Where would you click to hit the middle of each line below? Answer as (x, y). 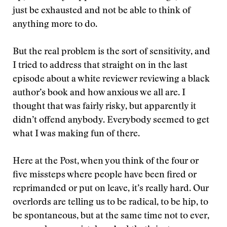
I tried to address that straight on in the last (100, 66)
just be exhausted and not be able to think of (102, 11)
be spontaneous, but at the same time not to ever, (111, 216)
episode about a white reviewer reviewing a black (111, 80)
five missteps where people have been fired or (105, 175)
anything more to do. (55, 25)
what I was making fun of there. (76, 134)
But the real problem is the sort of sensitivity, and (111, 52)
